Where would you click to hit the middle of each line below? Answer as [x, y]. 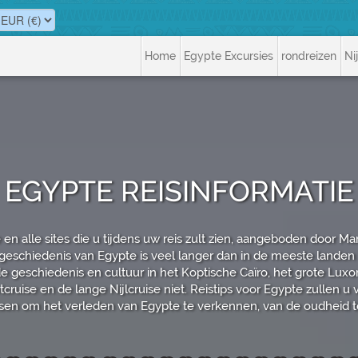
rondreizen [309, 56]
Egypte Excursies [229, 56]
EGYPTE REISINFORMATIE [179, 191]
